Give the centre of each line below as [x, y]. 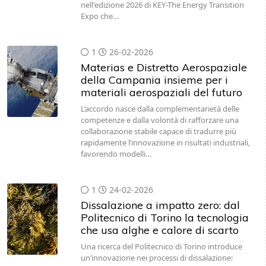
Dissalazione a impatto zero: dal [160, 205]
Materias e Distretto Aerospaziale [164, 67]
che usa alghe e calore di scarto [159, 230]
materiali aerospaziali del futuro [161, 92]
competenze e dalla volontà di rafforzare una [159, 120]
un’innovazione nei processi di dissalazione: [156, 258]
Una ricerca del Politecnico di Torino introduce [161, 246]
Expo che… [99, 16]
